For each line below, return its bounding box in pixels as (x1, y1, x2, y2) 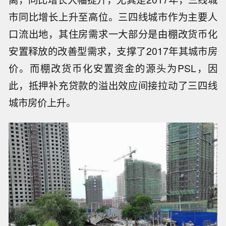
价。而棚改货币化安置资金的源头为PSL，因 (9, 61, 217, 76)
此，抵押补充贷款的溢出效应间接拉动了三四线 (9, 78, 217, 93)
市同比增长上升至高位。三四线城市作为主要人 (9, 10, 217, 24)
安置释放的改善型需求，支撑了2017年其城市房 (9, 44, 217, 59)
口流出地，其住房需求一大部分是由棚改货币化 (9, 27, 217, 41)
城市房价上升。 (9, 95, 76, 110)
